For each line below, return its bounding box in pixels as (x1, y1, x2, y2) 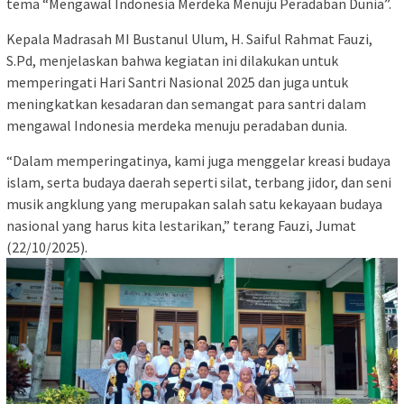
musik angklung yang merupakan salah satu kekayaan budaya (6, 194, 382, 213)
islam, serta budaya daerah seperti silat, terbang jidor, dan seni (6, 172, 391, 191)
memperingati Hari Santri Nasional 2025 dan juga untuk (6, 72, 348, 91)
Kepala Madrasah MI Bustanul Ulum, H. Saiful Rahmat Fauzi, (6, 29, 372, 48)
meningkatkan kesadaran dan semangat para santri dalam (6, 94, 366, 113)
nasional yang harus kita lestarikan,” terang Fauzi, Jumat (6, 216, 356, 234)
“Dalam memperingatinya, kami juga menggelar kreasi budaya (6, 151, 390, 170)
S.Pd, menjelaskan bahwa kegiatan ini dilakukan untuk (6, 50, 338, 69)
